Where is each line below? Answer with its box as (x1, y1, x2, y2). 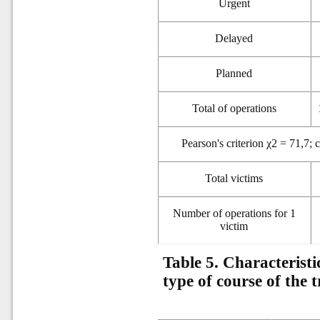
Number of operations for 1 (172, 207, 296, 220)
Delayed (215, 32, 254, 45)
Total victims (205, 172, 264, 185)
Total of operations (191, 102, 276, 115)
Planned (216, 67, 253, 80)
